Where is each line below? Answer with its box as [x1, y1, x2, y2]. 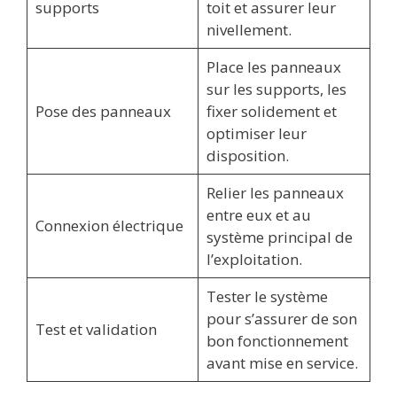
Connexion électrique [35, 214, 183, 236]
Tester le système [206, 285, 328, 307]
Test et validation [35, 318, 157, 339]
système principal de [206, 226, 353, 247]
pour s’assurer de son [206, 307, 357, 329]
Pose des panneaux [35, 100, 171, 121]
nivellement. [206, 19, 292, 40]
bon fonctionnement [206, 330, 348, 351]
